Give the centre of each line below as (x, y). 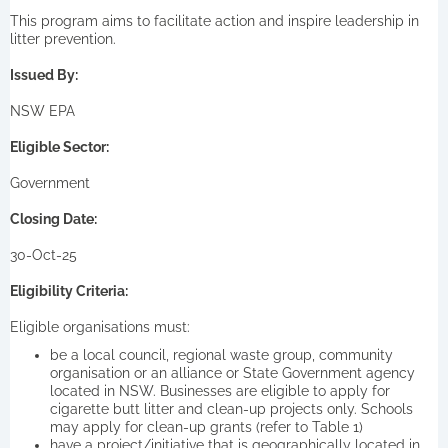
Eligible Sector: (59, 146)
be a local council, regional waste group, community (221, 354)
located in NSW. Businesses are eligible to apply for (220, 390)
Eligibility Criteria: (69, 290)
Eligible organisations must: (100, 326)
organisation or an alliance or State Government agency (232, 372)
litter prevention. (63, 38)
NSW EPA (42, 110)
